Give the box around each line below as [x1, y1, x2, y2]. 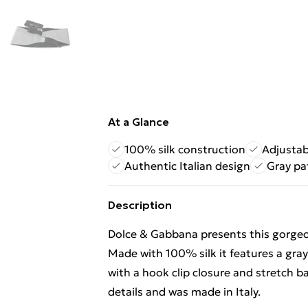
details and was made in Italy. [108, 285, 261, 298]
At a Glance [108, 115, 169, 129]
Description [108, 198, 172, 212]
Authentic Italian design [124, 159, 250, 173]
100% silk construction [124, 142, 245, 156]
